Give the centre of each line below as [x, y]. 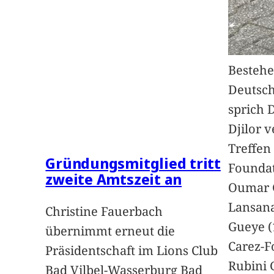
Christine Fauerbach [104, 211]
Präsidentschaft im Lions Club [132, 250]
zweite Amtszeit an [114, 179]
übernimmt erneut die [110, 231]
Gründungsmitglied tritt [133, 163]
